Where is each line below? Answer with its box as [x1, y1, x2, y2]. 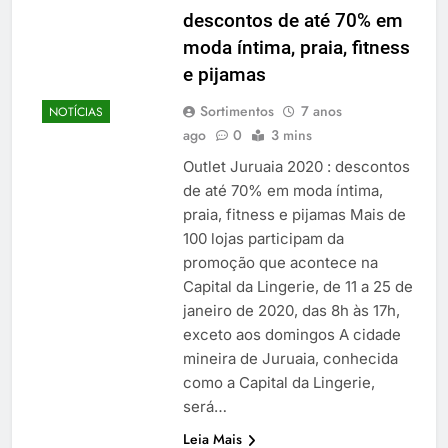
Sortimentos [199, 100, 274, 121]
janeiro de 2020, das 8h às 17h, [182, 300, 400, 320]
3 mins [270, 124, 312, 145]
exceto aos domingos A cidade [182, 324, 401, 344]
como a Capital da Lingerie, [182, 372, 375, 392]
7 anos [300, 100, 342, 121]
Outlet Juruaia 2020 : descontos [182, 156, 410, 176]
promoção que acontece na [182, 252, 378, 272]
